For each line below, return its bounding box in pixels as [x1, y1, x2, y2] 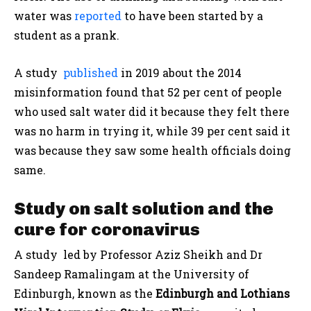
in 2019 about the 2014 [118, 65, 242, 81]
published [63, 65, 118, 81]
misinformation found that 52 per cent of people [14, 85, 282, 100]
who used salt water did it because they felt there [14, 104, 289, 119]
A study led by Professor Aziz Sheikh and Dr [14, 247, 262, 262]
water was [14, 8, 74, 24]
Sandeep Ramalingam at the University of [14, 267, 249, 282]
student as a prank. [14, 28, 119, 43]
